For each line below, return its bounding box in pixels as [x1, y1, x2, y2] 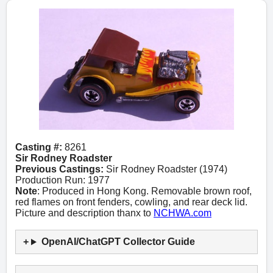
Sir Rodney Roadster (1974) [104, 164, 227, 175]
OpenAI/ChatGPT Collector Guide [41, 236, 195, 247]
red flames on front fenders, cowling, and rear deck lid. [15, 197, 247, 208]
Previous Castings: [15, 164, 104, 175]
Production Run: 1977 [15, 175, 110, 186]
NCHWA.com [154, 208, 211, 219]
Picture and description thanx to [15, 208, 154, 219]
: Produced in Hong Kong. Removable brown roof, [37, 186, 252, 197]
